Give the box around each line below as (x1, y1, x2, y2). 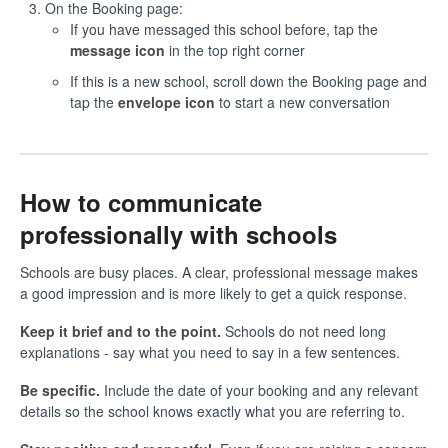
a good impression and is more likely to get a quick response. (20, 282, 407, 303)
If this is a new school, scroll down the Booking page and (70, 70, 427, 91)
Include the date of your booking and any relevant (100, 379, 418, 400)
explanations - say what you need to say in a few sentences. (20, 341, 400, 362)
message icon (70, 39, 165, 60)
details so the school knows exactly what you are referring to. (20, 400, 405, 421)
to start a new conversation (215, 91, 390, 112)
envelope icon (118, 91, 215, 112)
